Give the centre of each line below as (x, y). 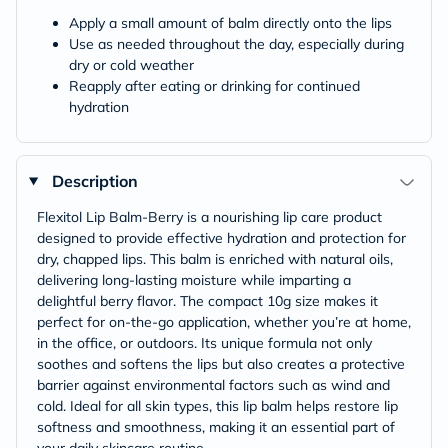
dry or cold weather (131, 65)
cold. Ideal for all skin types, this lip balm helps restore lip (217, 406)
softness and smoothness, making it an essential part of (216, 427)
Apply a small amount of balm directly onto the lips (230, 23)
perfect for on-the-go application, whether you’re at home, (224, 322)
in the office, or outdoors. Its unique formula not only (204, 343)
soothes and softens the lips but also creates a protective (221, 364)
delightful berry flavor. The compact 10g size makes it (207, 301)
